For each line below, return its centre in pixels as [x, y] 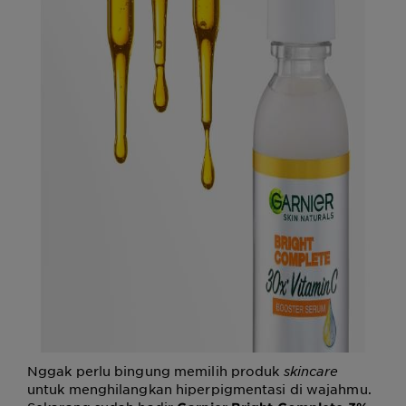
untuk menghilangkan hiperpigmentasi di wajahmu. [199, 388]
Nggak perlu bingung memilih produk [155, 370]
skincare [311, 370]
